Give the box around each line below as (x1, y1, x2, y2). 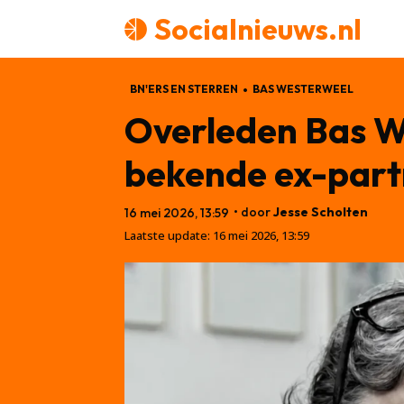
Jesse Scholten (273, 203, 368, 220)
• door (234, 203, 271, 220)
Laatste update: (124, 226, 210, 243)
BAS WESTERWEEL (252, 82, 353, 96)
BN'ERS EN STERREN (130, 82, 238, 96)
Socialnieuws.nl (154, 11, 362, 47)
